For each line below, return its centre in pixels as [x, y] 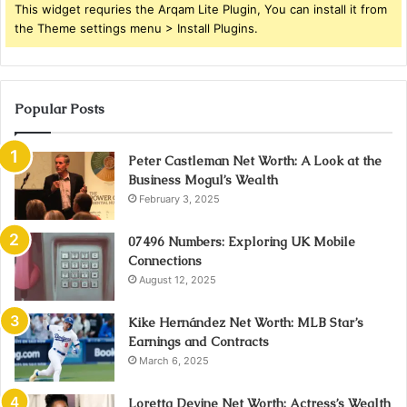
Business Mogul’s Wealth [203, 180]
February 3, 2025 [179, 199]
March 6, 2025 [174, 361]
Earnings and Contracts [199, 342]
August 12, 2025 [178, 280]
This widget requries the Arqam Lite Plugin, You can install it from [201, 9]
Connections [165, 261]
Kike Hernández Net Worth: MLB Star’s [246, 323]
